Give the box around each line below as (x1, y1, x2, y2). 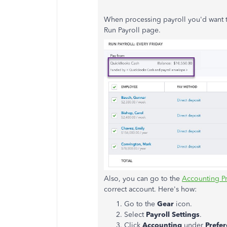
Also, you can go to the (104, 174, 182, 183)
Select (124, 210, 146, 219)
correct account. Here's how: (104, 184, 197, 194)
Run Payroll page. (104, 26, 163, 34)
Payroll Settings (146, 210, 200, 219)
